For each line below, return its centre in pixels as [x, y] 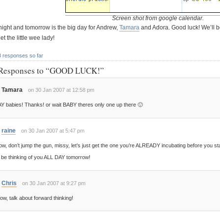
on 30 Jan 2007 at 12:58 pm [61, 90]
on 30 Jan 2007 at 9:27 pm [54, 183]
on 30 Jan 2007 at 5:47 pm [53, 130]
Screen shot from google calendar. [158, 18]
